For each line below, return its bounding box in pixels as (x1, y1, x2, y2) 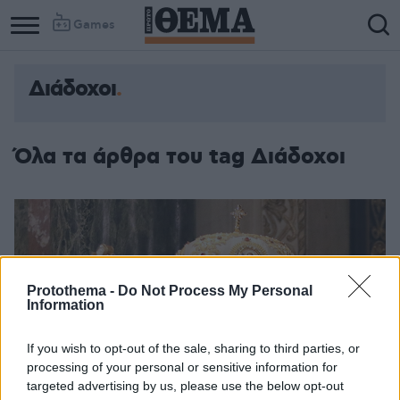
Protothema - (27, 283, 118, 298)
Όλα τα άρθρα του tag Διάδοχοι (14, 143, 346, 171)
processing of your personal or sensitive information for (27, 360, 337, 374)
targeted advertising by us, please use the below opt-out (27, 379, 344, 393)
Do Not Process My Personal (118, 283, 312, 298)
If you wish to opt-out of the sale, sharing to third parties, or (27, 341, 360, 355)
